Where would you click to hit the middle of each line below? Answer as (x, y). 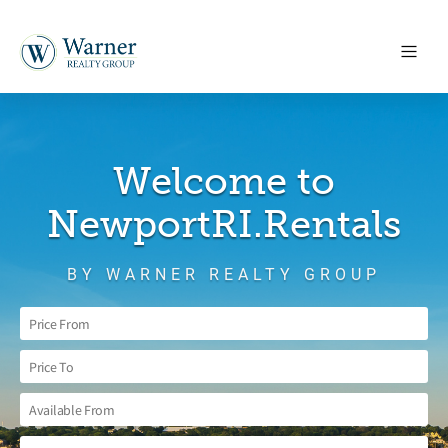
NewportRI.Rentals (224, 224)
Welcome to (224, 181)
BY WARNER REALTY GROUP (224, 274)
